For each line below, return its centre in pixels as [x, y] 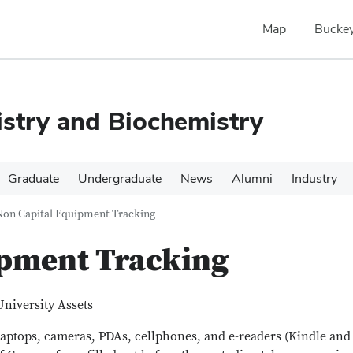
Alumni [252, 178]
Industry [314, 178]
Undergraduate [120, 178]
